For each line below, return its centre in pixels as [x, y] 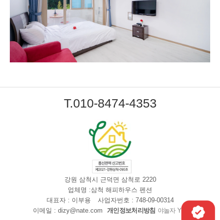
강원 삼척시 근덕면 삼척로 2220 [110, 180]
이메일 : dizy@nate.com [68, 211]
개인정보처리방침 [131, 211]
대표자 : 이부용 [69, 200]
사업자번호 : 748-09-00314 [136, 200]
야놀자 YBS [174, 211]
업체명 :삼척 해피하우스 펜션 [110, 190]
